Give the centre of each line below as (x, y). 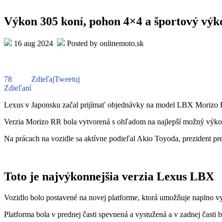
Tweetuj (67, 79)
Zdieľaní (18, 88)
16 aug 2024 (34, 43)
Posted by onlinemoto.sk (104, 43)
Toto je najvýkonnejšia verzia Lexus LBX (109, 176)
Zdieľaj (43, 79)
